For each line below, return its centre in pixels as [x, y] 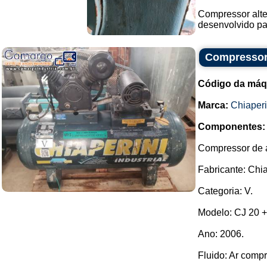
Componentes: [232, 127]
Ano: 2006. [221, 234]
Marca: [213, 105]
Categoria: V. [225, 191]
